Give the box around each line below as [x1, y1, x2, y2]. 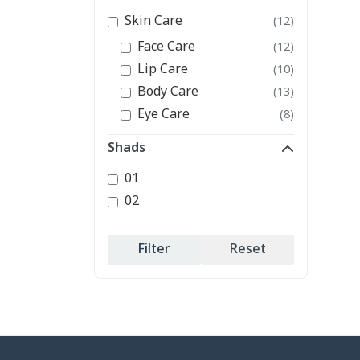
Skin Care [125, 13, 182, 31]
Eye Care [137, 106, 190, 124]
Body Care [137, 84, 198, 101]
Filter [138, 241, 170, 259]
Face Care [137, 39, 195, 56]
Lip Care [137, 61, 188, 79]
